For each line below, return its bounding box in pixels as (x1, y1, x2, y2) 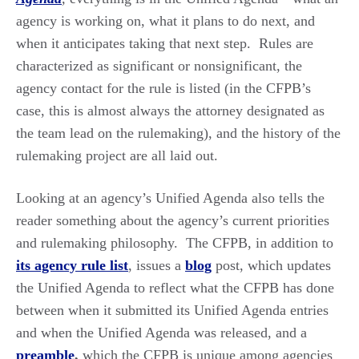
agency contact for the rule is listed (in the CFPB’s (16, 79, 311, 96)
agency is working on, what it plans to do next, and (16, 12, 315, 29)
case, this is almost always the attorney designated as (16, 102, 325, 119)
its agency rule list (16, 256, 128, 273)
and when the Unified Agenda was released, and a (16, 324, 307, 341)
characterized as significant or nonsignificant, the (16, 57, 302, 74)
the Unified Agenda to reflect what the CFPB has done (16, 279, 334, 296)
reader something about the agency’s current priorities (16, 212, 329, 228)
